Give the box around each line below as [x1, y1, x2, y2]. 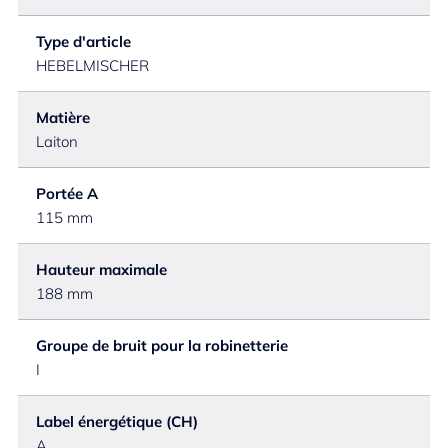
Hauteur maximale [36, 260, 167, 279]
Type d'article [36, 32, 131, 51]
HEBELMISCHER [36, 56, 149, 75]
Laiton [36, 132, 78, 151]
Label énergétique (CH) [36, 412, 198, 431]
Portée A [36, 184, 98, 203]
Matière [36, 108, 90, 127]
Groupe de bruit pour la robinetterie [36, 336, 288, 355]
